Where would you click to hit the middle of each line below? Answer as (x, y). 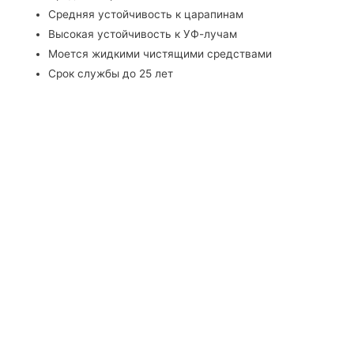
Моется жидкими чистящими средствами (160, 54)
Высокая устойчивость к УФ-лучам (143, 34)
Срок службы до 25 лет (111, 74)
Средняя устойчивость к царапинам (146, 15)
